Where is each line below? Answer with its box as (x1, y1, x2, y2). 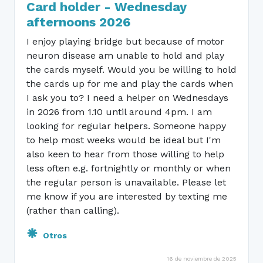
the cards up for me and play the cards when (26, 78, 233, 89)
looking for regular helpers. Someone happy (26, 120, 226, 131)
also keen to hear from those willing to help (26, 149, 224, 160)
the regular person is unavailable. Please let (26, 177, 226, 188)
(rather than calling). (26, 205, 119, 216)
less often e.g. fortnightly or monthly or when (26, 163, 231, 174)
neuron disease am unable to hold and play (26, 50, 224, 61)
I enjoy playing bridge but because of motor (26, 36, 224, 47)
